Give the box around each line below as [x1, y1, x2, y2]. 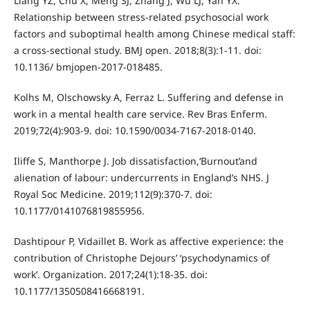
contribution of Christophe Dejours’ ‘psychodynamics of [13, 251, 270, 265]
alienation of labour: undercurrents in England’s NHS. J [13, 171, 269, 185]
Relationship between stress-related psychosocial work [13, 10, 268, 24]
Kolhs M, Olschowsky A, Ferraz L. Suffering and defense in [13, 91, 284, 104]
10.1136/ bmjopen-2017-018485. [13, 60, 163, 74]
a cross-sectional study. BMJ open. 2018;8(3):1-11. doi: [13, 44, 262, 57]
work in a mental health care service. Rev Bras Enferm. [13, 107, 267, 121]
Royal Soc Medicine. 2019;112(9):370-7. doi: [13, 188, 212, 201]
